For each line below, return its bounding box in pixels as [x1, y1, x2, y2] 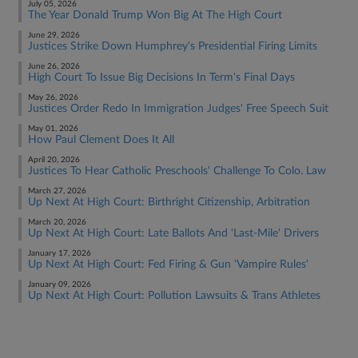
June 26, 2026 [28, 62, 80, 70]
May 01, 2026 [28, 125, 78, 133]
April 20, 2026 [28, 156, 80, 164]
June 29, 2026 [28, 31, 80, 39]
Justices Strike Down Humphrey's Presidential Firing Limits [28, 41, 317, 52]
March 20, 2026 [28, 218, 86, 226]
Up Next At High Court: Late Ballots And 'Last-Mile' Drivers [28, 228, 319, 239]
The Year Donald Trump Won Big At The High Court [28, 10, 282, 21]
